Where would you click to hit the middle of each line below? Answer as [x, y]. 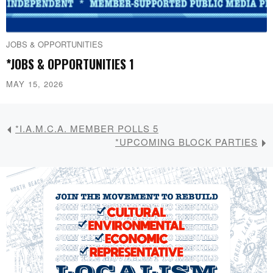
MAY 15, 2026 [35, 84]
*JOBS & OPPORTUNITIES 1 [70, 64]
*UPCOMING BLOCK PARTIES [186, 142]
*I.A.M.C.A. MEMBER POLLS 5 [87, 129]
